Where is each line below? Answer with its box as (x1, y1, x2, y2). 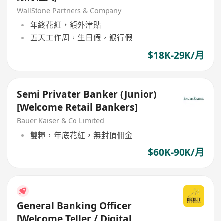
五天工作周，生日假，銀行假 (30, 32, 133, 43)
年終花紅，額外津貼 (30, 19, 101, 31)
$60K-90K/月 (147, 146, 204, 159)
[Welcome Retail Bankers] (17, 101, 138, 114)
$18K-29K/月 (147, 48, 204, 62)
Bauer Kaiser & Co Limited (17, 116, 105, 126)
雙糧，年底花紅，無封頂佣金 (30, 129, 133, 141)
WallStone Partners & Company (17, 5, 122, 15)
